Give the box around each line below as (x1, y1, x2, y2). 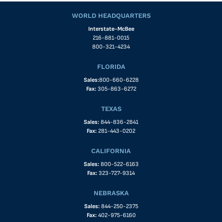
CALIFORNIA (91, 147, 131, 155)
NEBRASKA (93, 189, 129, 197)
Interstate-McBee (88, 25, 134, 33)
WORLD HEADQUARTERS (71, 11, 151, 19)
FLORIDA (97, 62, 125, 70)
